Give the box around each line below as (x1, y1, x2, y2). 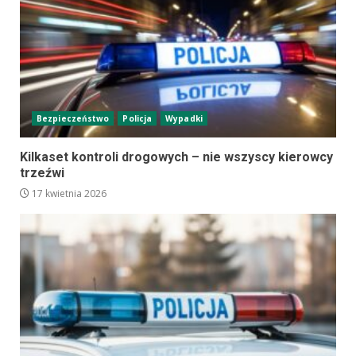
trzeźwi (20, 165, 64, 181)
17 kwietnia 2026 (29, 187, 106, 201)
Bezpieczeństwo (37, 113, 110, 125)
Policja (122, 113, 153, 125)
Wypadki (165, 113, 203, 125)
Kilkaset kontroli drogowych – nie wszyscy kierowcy (20, 149, 333, 165)
